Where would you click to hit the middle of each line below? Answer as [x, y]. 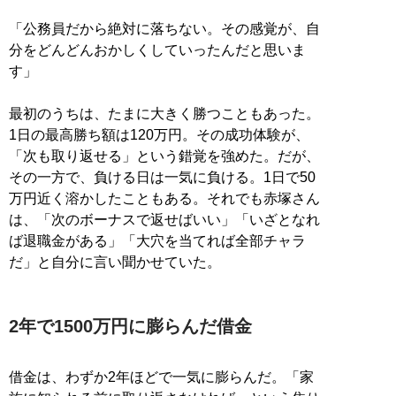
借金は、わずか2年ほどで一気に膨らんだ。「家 [161, 377]
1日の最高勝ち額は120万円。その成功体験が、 [159, 134]
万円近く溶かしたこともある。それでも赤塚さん [164, 198]
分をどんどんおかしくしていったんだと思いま [157, 49]
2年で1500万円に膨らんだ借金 [130, 326]
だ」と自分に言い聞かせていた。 [115, 262]
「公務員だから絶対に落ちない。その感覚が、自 [164, 28]
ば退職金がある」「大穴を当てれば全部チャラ [157, 240]
